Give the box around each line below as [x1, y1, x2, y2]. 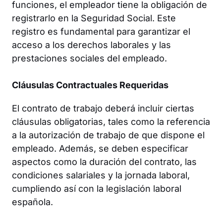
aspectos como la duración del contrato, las [12, 156, 197, 167]
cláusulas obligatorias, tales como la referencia [12, 116, 210, 127]
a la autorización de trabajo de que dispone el [12, 129, 205, 140]
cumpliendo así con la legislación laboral [12, 183, 181, 194]
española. [12, 196, 53, 207]
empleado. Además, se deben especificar [12, 143, 188, 154]
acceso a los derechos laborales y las [12, 39, 171, 50]
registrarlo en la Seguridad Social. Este [12, 12, 176, 23]
